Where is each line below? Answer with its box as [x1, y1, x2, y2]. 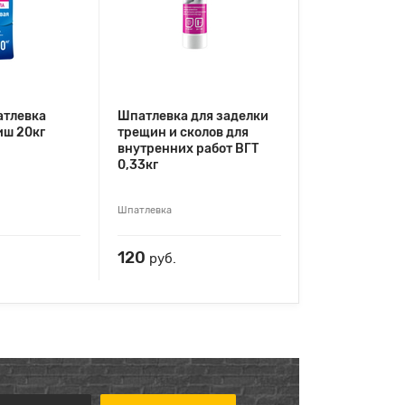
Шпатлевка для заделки [118, 108, 268, 124]
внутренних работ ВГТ [118, 140, 259, 156]
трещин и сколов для [118, 124, 249, 140]
